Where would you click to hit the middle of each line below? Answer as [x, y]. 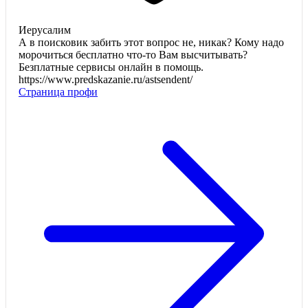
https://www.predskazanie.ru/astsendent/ [106, 80]
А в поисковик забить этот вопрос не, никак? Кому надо [151, 43]
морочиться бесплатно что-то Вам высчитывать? [133, 55]
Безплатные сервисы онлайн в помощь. [111, 67]
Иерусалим [45, 30]
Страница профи [58, 92]
